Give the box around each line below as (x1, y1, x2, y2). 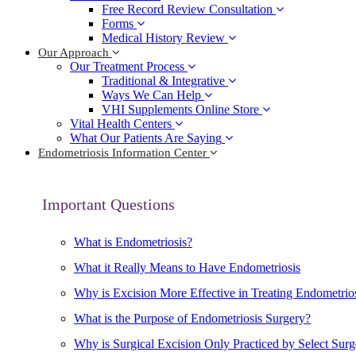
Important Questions (42, 195, 175, 213)
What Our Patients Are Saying (70, 131, 222, 145)
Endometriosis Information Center (38, 146, 207, 159)
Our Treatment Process (70, 60, 184, 73)
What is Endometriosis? (74, 235, 192, 249)
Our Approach (38, 46, 109, 59)
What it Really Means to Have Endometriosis (74, 261, 300, 274)
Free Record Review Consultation (102, 2, 273, 16)
